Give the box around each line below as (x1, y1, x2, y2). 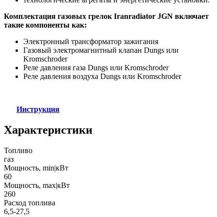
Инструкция (16, 105, 60, 113)
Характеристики (4, 123, 93, 136)
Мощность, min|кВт (4, 163, 68, 172)
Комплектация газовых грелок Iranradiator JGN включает (4, 12, 209, 20)
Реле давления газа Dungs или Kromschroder (23, 63, 169, 72)
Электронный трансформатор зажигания (23, 37, 158, 46)
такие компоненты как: (4, 21, 87, 29)
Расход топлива (4, 198, 55, 207)
